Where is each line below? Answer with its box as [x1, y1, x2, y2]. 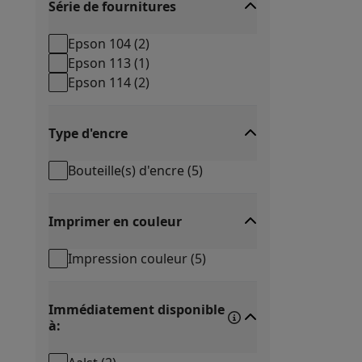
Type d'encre [48, 124, 128, 142]
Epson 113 [68, 54, 131, 72]
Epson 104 [68, 35, 131, 53]
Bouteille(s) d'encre [68, 162, 184, 179]
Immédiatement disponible [48, 301, 225, 318]
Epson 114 [68, 74, 131, 91]
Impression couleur [68, 250, 187, 267]
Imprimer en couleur [48, 213, 182, 230]
